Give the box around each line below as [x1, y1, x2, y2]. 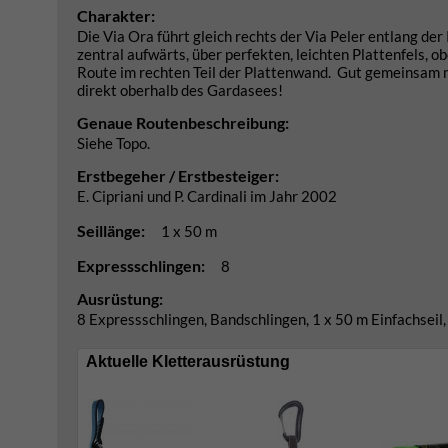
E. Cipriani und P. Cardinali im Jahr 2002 [77, 187, 337, 205]
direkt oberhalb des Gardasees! [77, 81, 283, 99]
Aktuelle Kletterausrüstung [86, 353, 290, 370]
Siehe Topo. [77, 134, 150, 152]
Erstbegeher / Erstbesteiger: [77, 166, 279, 185]
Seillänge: [77, 221, 148, 240]
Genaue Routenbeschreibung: [77, 113, 289, 132]
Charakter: [77, 6, 155, 25]
